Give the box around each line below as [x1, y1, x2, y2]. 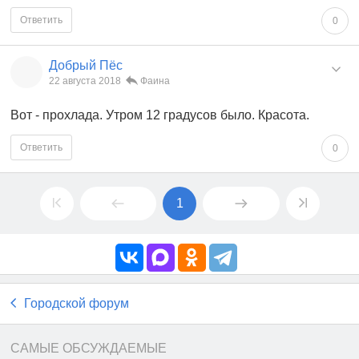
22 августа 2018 [49, 75, 121, 87]
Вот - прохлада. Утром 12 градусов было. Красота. [10, 107, 309, 122]
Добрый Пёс [49, 58, 123, 72]
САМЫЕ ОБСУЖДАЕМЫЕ [10, 341, 167, 355]
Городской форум [24, 296, 129, 310]
